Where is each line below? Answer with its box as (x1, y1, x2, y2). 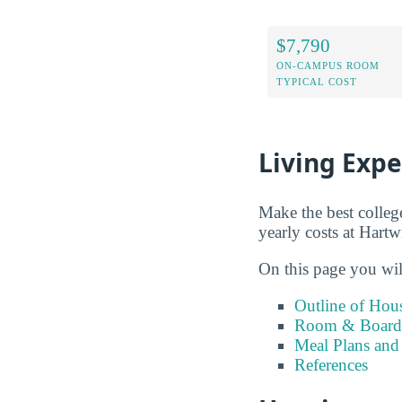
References (294, 354, 368, 374)
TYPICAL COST (276, 75, 357, 87)
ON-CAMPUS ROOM (276, 59, 380, 71)
